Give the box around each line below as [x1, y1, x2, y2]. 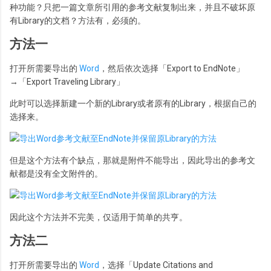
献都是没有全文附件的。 [10, 168, 103, 178]
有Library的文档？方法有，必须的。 [10, 16, 146, 25]
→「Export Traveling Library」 [10, 76, 125, 87]
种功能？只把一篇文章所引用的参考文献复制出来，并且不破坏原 [10, 2, 255, 12]
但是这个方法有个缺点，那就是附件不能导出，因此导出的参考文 [10, 155, 255, 165]
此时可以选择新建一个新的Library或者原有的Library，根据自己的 [10, 98, 256, 108]
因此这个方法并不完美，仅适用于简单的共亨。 [10, 212, 188, 222]
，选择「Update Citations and [99, 260, 213, 270]
